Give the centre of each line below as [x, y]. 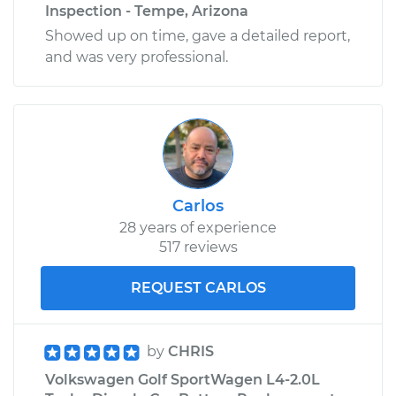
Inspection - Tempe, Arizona [147, 11]
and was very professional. [137, 57]
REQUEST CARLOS [198, 287]
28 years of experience [198, 227]
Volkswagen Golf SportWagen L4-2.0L [183, 379]
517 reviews [198, 247]
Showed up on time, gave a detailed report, [198, 35]
